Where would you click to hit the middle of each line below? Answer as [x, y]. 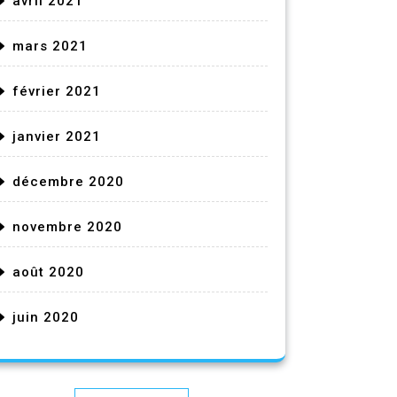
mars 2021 [50, 46]
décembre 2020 [68, 182]
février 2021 [57, 91]
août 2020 [48, 272]
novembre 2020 [67, 227]
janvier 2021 [57, 136]
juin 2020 [46, 317]
